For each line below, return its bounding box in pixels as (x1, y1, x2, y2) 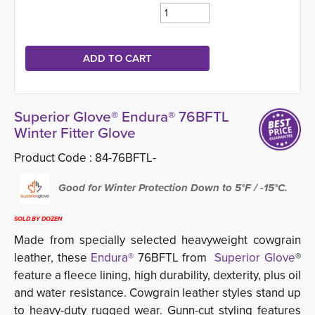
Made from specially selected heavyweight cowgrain (14, 231, 301, 249)
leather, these (14, 249, 91, 266)
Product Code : (14, 149, 95, 167)
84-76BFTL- (95, 149, 156, 167)
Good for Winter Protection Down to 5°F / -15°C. (56, 180, 288, 196)
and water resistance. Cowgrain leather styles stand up (14, 284, 301, 302)
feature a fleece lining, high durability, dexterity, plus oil (14, 266, 301, 284)
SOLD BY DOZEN (14, 214, 63, 224)
